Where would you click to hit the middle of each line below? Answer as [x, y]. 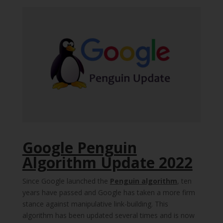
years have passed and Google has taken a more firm [109, 193]
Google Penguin [79, 148]
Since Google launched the [66, 181]
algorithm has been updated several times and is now [108, 216]
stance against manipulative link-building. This [95, 204]
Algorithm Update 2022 [107, 163]
